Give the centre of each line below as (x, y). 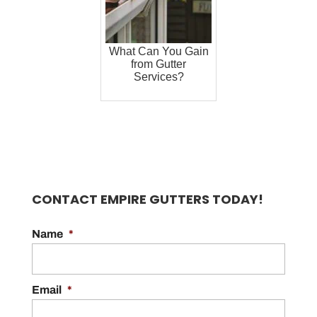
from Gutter (159, 64)
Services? (158, 77)
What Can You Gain (158, 52)
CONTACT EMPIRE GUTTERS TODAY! (147, 200)
